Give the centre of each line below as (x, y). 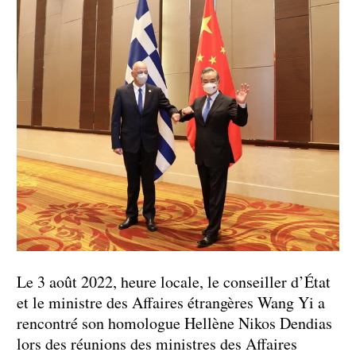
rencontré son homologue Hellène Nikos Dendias (174, 323)
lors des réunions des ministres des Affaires (157, 343)
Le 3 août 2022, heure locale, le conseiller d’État (174, 281)
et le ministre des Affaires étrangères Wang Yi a (171, 302)
